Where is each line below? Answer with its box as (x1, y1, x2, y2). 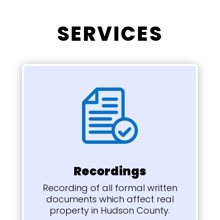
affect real (126, 192, 174, 205)
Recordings (73, 163, 146, 179)
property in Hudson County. (50, 204, 170, 217)
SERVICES (56, 20, 163, 48)
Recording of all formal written (42, 181, 177, 194)
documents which (46, 192, 127, 205)
